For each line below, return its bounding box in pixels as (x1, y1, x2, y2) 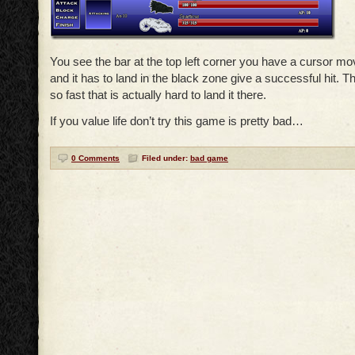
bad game (190, 154, 228, 162)
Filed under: (142, 154, 190, 162)
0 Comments (71, 154, 120, 162)
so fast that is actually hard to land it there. (50, 88, 266, 101)
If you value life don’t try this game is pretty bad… (50, 114, 303, 128)
